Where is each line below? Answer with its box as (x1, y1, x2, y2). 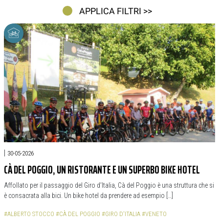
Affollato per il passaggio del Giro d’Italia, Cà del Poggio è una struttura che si (4, 181, 214, 189)
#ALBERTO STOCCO (4, 210, 54, 218)
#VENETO (142, 210, 167, 218)
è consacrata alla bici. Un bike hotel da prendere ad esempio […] (4, 192, 173, 199)
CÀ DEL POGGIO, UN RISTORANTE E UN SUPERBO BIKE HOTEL (4, 161, 200, 178)
